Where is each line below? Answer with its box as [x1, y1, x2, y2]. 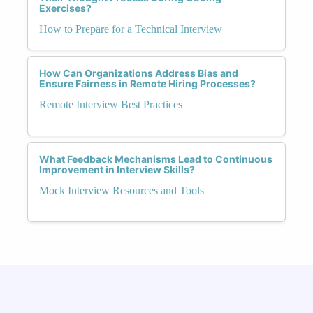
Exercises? [39, 1, 92, 14]
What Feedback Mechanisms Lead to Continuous [39, 152, 272, 165]
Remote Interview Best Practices [39, 98, 182, 110]
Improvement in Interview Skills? [39, 163, 195, 175]
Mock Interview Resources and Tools [39, 184, 204, 196]
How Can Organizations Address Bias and [39, 66, 238, 79]
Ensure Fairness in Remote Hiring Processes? [39, 77, 256, 89]
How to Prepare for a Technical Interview [39, 22, 222, 35]
